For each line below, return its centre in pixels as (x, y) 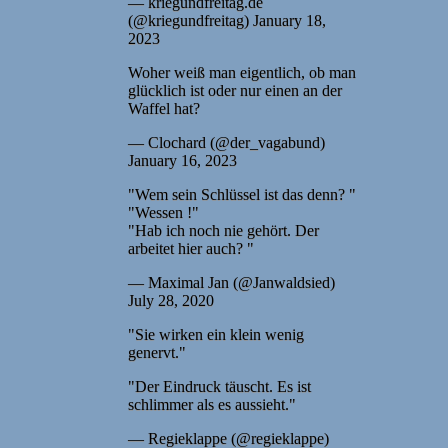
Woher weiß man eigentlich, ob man (242, 72)
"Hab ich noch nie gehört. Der (223, 230)
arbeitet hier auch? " (191, 248)
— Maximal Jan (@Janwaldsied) (231, 282)
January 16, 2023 (182, 160)
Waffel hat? (164, 108)
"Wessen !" (163, 212)
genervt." (157, 352)
